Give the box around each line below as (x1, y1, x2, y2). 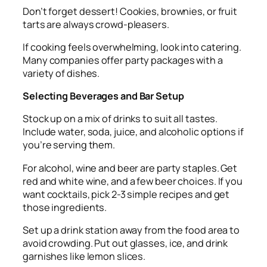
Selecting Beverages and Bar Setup (23, 89, 184, 103)
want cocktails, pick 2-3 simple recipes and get (23, 187, 230, 201)
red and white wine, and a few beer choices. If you (23, 174, 243, 188)
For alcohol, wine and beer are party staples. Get (23, 161, 238, 175)
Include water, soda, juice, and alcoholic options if (23, 125, 244, 139)
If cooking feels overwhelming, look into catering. (23, 40, 241, 54)
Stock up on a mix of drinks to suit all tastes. (23, 112, 218, 126)
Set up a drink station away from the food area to (23, 223, 240, 237)
